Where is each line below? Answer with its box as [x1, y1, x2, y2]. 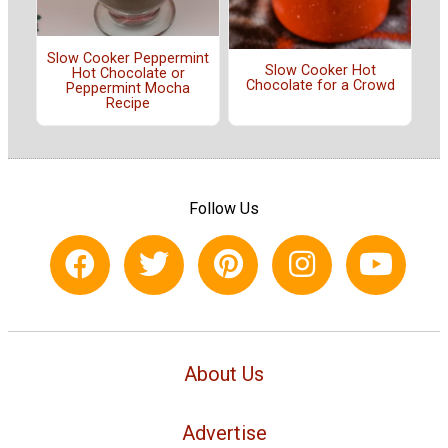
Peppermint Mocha [66, 79, 190, 97]
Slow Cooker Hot [264, 61, 376, 79]
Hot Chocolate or [71, 64, 185, 82]
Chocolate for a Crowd [245, 76, 395, 94]
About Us [184, 361, 264, 386]
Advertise [181, 420, 267, 445]
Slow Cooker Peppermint [47, 49, 209, 67]
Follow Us [189, 198, 259, 218]
